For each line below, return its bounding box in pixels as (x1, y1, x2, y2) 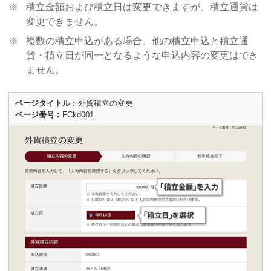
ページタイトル (15, 98, 70, 108)
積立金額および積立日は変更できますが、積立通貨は (25, 1, 258, 12)
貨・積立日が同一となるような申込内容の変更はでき (25, 50, 258, 60)
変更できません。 (25, 16, 103, 27)
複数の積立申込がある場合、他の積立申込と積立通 (25, 35, 249, 46)
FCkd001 (62, 109, 94, 119)
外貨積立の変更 (77, 98, 133, 108)
